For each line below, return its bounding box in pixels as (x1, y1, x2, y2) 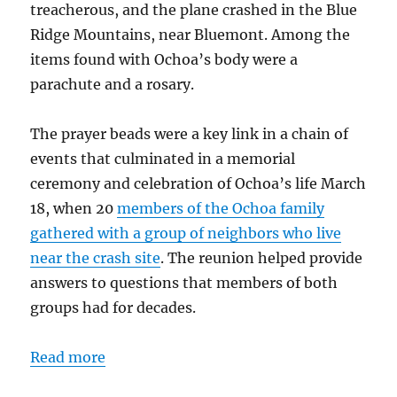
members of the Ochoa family (117, 198, 325, 217)
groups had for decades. (30, 298, 197, 316)
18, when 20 (30, 198, 118, 217)
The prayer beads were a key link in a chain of (30, 124, 349, 143)
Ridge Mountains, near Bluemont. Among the (30, 25, 351, 43)
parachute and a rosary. (30, 74, 195, 93)
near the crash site (30, 248, 161, 267)
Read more (30, 347, 106, 366)
